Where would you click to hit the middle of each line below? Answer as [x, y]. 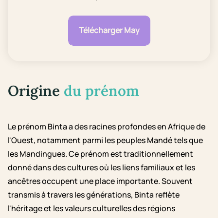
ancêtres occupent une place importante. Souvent [100, 181]
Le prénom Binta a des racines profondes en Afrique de [107, 127]
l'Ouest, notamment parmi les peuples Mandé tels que [105, 140]
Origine [36, 91]
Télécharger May [109, 30]
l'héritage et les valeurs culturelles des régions [91, 209]
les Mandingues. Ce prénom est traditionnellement [100, 154]
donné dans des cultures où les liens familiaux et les [101, 168]
